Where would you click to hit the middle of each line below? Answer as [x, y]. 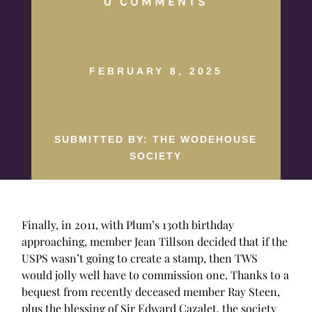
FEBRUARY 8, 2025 [156, 71]
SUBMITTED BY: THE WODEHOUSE [156, 139]
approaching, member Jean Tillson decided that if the [155, 241]
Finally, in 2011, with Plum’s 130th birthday [128, 224]
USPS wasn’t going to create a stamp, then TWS [140, 258]
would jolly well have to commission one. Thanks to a [156, 274]
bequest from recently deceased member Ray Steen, [151, 291]
